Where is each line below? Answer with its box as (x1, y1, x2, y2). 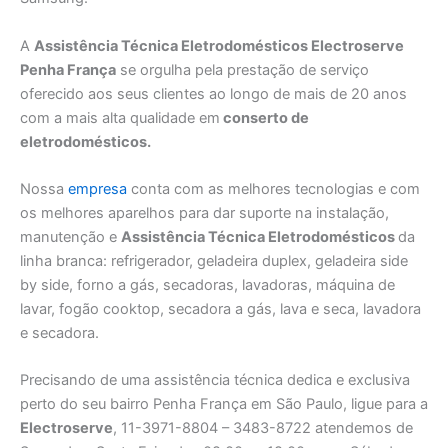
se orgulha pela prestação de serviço (116, 60, 369, 79)
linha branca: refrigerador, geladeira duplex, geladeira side (20, 251, 408, 270)
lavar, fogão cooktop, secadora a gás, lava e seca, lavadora (20, 299, 421, 318)
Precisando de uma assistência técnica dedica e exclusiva (20, 371, 410, 390)
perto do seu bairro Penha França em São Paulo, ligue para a (20, 395, 428, 414)
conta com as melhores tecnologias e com (127, 179, 420, 198)
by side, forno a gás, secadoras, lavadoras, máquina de (20, 275, 395, 294)
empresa (68, 179, 127, 198)
